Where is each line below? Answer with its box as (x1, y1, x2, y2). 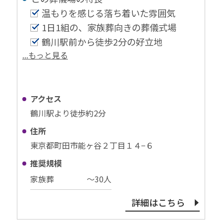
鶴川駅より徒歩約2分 (30, 107, 106, 119)
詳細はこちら (131, 195, 185, 209)
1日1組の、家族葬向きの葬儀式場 (41, 21, 176, 34)
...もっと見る (22, 49, 68, 61)
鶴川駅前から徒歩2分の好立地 (41, 35, 163, 49)
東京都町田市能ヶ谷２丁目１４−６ (30, 139, 154, 152)
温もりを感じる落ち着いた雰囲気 (41, 6, 175, 20)
